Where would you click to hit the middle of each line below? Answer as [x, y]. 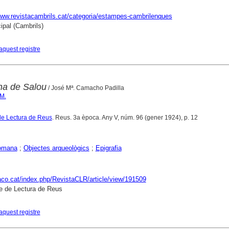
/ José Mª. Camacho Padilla [85, 88]
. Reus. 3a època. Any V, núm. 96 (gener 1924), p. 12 [125, 118]
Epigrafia [108, 148]
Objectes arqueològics [56, 148]
